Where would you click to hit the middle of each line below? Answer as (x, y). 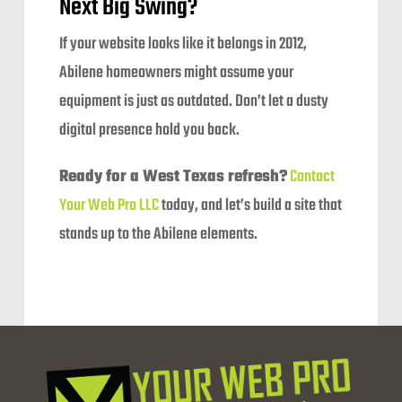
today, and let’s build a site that (251, 206)
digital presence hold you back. (150, 131)
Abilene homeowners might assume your (177, 74)
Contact (313, 178)
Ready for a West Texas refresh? (174, 178)
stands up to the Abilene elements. (159, 235)
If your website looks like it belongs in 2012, (184, 45)
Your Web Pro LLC (109, 206)
